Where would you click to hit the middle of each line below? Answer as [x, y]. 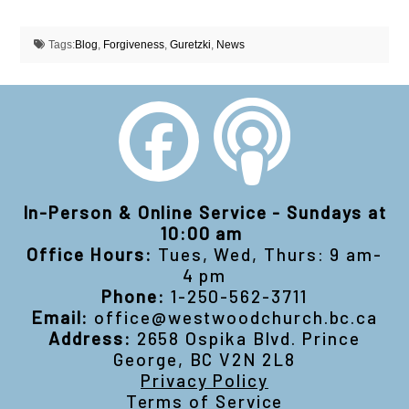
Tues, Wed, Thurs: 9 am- [270, 254]
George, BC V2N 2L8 [204, 359]
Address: [90, 338]
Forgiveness [134, 44]
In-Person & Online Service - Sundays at [204, 212]
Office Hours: [89, 254]
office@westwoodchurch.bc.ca [236, 317]
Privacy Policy [204, 380]
